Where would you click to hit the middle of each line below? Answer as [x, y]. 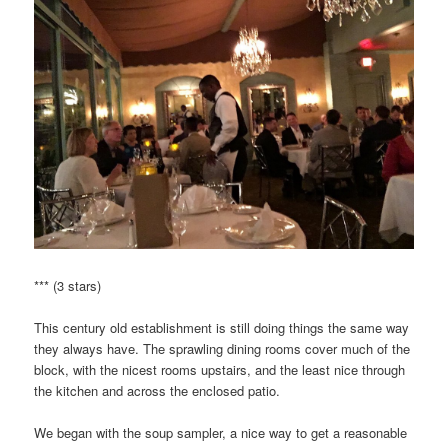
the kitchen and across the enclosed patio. [157, 391]
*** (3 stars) [68, 286]
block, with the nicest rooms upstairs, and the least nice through [220, 370]
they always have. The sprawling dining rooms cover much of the [222, 349]
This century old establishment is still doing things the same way [222, 328]
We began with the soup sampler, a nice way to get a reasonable [221, 433]
